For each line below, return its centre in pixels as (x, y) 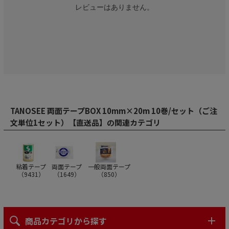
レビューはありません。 (114, 7)
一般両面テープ (109, 167)
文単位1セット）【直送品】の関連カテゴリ (85, 123)
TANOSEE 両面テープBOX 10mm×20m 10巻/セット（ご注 (113, 111)
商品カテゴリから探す (66, 221)
